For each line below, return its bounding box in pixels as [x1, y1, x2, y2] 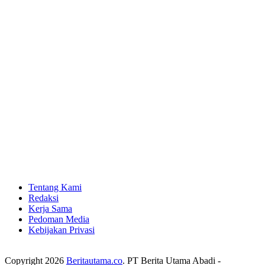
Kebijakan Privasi [28, 225, 95, 235]
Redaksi [28, 193, 59, 203]
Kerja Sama [28, 203, 72, 214]
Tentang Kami [28, 182, 82, 193]
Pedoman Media [28, 214, 89, 225]
